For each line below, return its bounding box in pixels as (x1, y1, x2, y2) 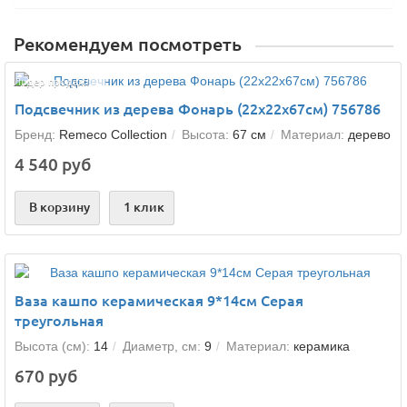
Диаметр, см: (123, 339, 201, 353)
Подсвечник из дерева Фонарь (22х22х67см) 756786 (15, 101, 381, 117)
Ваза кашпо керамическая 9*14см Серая (15, 293, 303, 309)
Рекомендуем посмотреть (14, 35, 242, 55)
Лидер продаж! (14, 76, 89, 87)
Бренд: (15, 127, 55, 142)
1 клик (124, 200, 164, 214)
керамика (293, 339, 350, 353)
